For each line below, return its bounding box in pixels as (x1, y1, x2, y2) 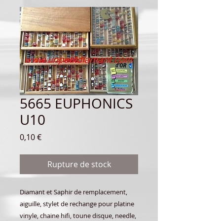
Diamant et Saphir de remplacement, (20, 187, 127, 196)
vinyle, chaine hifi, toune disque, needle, (20, 211, 136, 220)
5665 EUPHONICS (20, 94, 133, 112)
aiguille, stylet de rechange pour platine (20, 199, 134, 208)
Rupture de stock (47, 158, 111, 170)
